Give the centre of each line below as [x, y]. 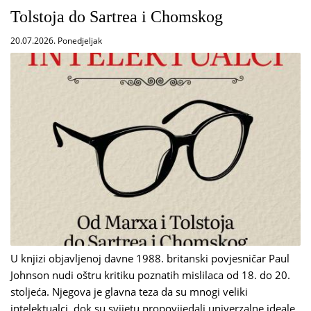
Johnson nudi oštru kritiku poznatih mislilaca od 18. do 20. [150, 275]
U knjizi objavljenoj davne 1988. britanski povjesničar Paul [150, 259]
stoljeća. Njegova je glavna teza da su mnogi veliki [129, 292]
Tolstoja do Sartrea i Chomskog [117, 16]
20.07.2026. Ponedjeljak [56, 40]
